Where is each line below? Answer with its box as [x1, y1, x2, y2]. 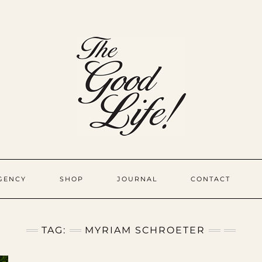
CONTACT [190, 175, 230, 183]
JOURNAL [116, 175, 157, 183]
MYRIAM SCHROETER [85, 225, 205, 236]
